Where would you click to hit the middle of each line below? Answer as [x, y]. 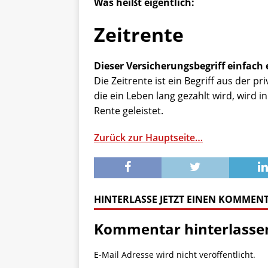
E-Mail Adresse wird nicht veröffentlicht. [175, 255]
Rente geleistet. [129, 111]
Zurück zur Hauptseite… [148, 138]
